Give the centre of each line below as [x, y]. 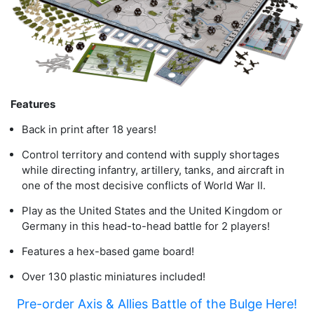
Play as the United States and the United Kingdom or [152, 211]
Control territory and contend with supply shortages [151, 155]
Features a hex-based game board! [108, 252]
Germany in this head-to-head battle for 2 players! [146, 226]
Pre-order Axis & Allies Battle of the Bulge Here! [157, 304]
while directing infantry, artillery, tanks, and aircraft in [153, 170]
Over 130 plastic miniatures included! [114, 277]
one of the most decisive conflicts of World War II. [144, 186]
